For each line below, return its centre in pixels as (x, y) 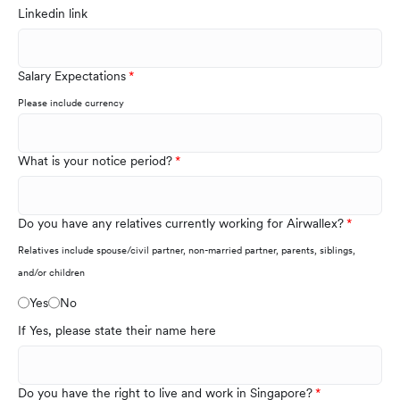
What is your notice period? (95, 161)
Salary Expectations (72, 76)
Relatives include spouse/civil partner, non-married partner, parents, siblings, (187, 250)
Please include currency (71, 103)
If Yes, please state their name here (117, 331)
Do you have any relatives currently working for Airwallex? (181, 224)
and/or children (51, 273)
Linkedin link (53, 14)
